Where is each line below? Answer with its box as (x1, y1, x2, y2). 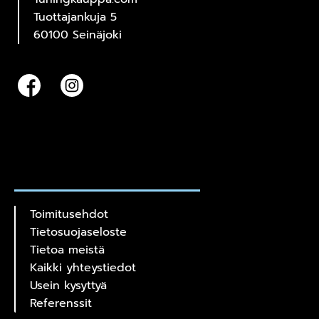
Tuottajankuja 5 (33, 8, 117, 26)
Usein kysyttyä (30, 277, 107, 295)
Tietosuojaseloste (30, 224, 127, 241)
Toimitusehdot (30, 206, 108, 224)
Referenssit (30, 295, 92, 313)
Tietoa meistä (30, 241, 105, 259)
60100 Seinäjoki (33, 26, 122, 43)
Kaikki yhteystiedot (30, 259, 136, 277)
